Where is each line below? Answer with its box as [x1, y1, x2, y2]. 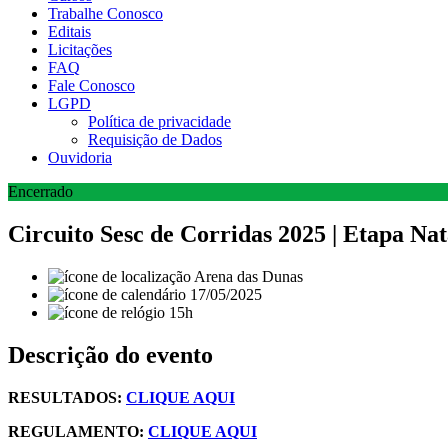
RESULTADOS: [8, 388, 126, 406]
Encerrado [8, 183, 73, 200]
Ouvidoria [48, 149, 112, 166]
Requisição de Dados [88, 131, 222, 148]
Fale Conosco [48, 77, 135, 94]
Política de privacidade [88, 113, 231, 130]
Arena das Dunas [194, 267, 303, 285]
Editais [48, 23, 91, 40]
